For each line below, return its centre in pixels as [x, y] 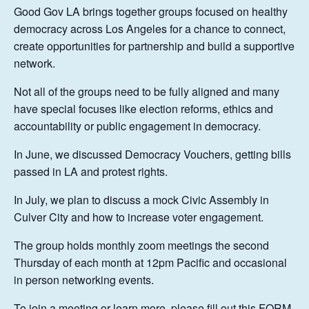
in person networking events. [84, 280]
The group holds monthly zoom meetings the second [141, 245]
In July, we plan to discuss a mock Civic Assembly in [141, 200]
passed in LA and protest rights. [91, 171]
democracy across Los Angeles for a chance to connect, [150, 29]
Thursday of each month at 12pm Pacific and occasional [150, 262]
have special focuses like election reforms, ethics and [143, 109]
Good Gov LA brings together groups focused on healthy [151, 11]
